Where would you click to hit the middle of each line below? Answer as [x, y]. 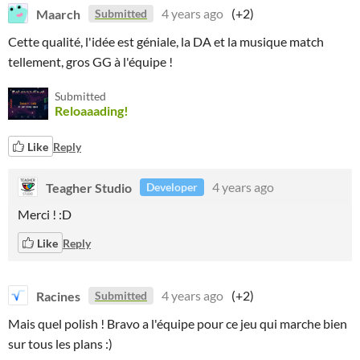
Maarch [58, 13]
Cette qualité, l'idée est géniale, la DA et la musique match [166, 41]
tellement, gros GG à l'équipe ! [90, 61]
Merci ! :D [45, 214]
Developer [172, 187]
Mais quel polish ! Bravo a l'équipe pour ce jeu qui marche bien [178, 323]
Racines [58, 295]
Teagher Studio [89, 187]
